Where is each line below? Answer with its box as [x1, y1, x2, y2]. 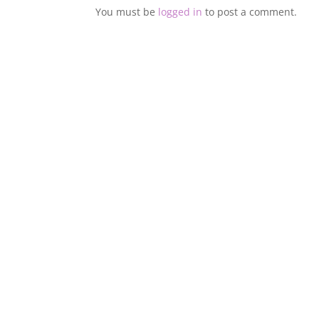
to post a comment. [202, 5, 298, 19]
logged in [158, 5, 203, 19]
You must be [95, 5, 159, 19]
